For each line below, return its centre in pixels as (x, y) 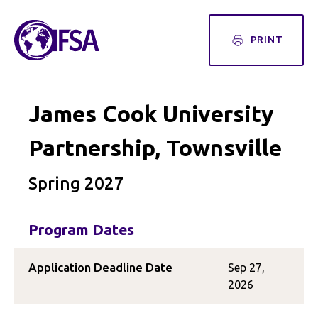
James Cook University (151, 114)
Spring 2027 (76, 183)
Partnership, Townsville (155, 148)
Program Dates (81, 229)
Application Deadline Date (100, 267)
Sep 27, (246, 268)
